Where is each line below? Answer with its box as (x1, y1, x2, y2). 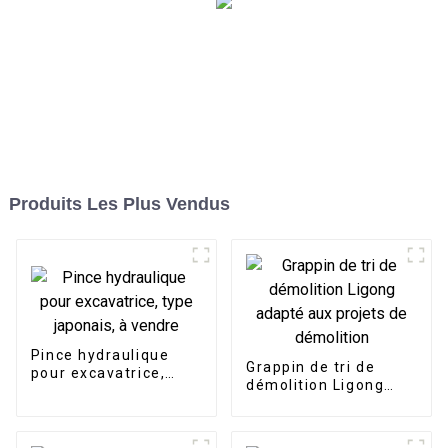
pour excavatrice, (30, 365, 166, 382)
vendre (30, 401, 85, 418)
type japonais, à (30, 383, 154, 400)
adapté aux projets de (245, 395, 416, 412)
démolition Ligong (245, 377, 385, 394)
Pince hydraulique (30, 347, 170, 364)
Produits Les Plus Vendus (8, 194, 230, 215)
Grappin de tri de (245, 359, 376, 376)
